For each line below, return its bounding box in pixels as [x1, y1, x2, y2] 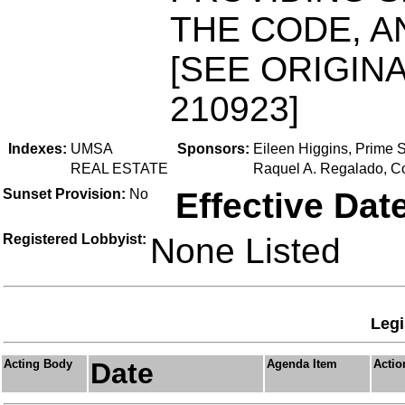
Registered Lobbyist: [3, 231, 146, 247]
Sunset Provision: [3, 186, 129, 202]
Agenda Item [267, 357, 337, 371]
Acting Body [4, 357, 72, 371]
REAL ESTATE [71, 161, 168, 176]
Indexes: [8, 141, 67, 156]
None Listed [150, 231, 341, 270]
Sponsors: [177, 141, 250, 156]
